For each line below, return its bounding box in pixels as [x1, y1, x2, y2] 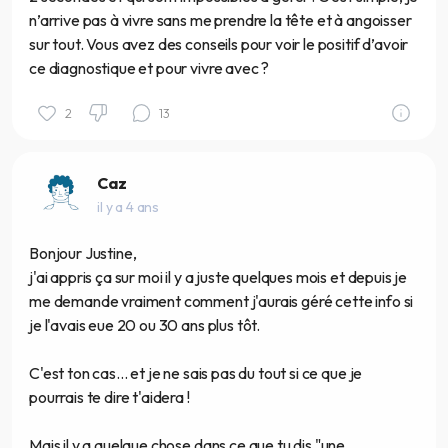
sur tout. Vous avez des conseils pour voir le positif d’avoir [29, 33, 409, 54]
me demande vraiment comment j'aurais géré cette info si [29, 291, 414, 312]
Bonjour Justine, [29, 243, 137, 264]
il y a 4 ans [97, 197, 160, 216]
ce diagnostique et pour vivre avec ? [29, 57, 270, 78]
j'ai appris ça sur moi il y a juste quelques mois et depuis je [29, 267, 408, 288]
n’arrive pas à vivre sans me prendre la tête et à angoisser [29, 9, 412, 30]
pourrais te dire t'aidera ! [29, 387, 190, 408]
